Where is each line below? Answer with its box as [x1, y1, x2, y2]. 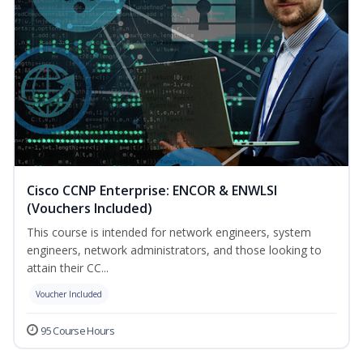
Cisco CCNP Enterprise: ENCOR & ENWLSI [27, 181, 277, 200]
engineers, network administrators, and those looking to [27, 242, 322, 258]
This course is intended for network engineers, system [27, 224, 311, 241]
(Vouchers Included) [27, 199, 152, 218]
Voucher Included [36, 288, 102, 301]
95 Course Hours [41, 323, 114, 339]
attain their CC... [27, 260, 109, 276]
